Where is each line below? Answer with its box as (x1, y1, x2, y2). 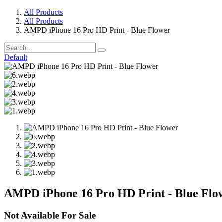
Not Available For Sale (4, 210, 96, 221)
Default (4, 53, 27, 61)
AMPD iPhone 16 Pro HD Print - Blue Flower (24, 25, 170, 34)
